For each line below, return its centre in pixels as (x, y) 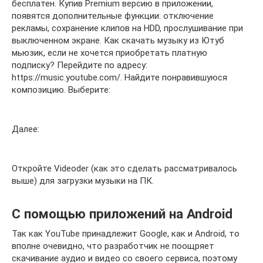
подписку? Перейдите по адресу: (80, 65)
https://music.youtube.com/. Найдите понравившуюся (119, 77)
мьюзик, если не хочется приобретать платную (109, 53)
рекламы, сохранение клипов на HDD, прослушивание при (127, 28)
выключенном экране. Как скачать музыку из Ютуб (118, 40)
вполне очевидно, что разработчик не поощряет (113, 246)
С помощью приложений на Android (122, 214)
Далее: (26, 129)
